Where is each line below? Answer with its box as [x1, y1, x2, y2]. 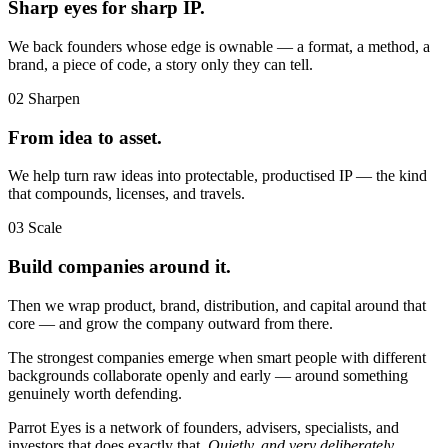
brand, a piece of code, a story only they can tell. [8, 55, 313, 73]
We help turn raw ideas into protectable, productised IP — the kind [8, 167, 427, 185]
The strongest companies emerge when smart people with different [8, 348, 426, 366]
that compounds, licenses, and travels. [8, 185, 245, 203]
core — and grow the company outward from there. [8, 314, 333, 332]
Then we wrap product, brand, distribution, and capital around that [8, 296, 426, 314]
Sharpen [28, 89, 80, 107]
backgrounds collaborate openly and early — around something [8, 366, 408, 384]
